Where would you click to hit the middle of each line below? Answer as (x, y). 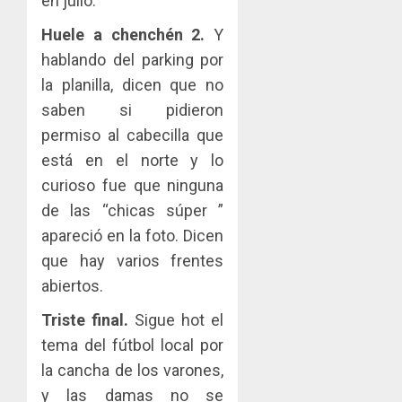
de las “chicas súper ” (133, 210)
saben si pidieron (133, 109)
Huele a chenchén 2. (128, 34)
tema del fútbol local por (133, 345)
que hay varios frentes (133, 260)
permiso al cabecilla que (133, 135)
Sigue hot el (176, 319)
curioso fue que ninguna (133, 185)
